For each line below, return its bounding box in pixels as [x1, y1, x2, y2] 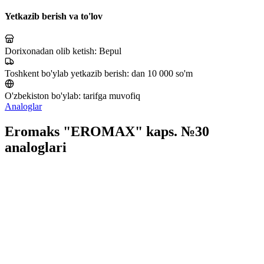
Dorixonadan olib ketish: [5, 45, 99, 56]
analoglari [5, 139, 67, 155]
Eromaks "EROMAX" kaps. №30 [5, 123, 209, 139]
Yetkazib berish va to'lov [5, 11, 103, 21]
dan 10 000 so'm [131, 68, 193, 78]
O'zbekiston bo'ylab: [5, 90, 83, 101]
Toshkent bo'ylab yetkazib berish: [5, 68, 131, 78]
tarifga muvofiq [83, 90, 140, 101]
